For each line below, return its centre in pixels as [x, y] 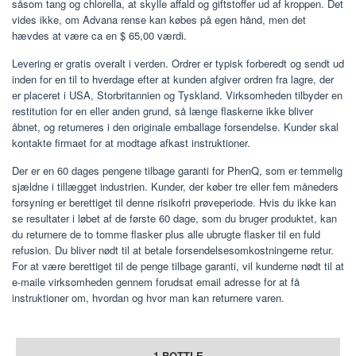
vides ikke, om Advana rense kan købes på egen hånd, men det [159, 20]
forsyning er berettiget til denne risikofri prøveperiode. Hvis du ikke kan [174, 203]
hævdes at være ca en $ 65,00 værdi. [99, 36]
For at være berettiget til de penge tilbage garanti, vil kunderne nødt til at [178, 266]
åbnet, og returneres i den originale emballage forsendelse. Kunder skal [175, 127]
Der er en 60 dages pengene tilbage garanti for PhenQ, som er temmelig [177, 171]
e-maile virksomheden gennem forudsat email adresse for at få [156, 282]
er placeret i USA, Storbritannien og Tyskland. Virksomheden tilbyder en [177, 95]
